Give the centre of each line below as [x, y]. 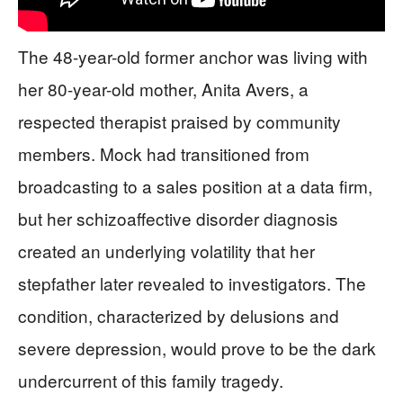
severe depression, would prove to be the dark [197, 347]
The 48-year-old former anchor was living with [193, 56]
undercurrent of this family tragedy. [151, 380]
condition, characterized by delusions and [179, 315]
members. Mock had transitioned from [164, 153]
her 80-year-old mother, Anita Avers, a [163, 88]
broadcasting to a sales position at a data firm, [195, 185]
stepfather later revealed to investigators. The [192, 282]
